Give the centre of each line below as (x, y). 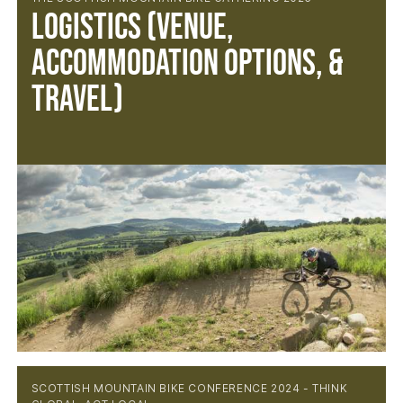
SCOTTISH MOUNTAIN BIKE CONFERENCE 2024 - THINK (189, 388)
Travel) (77, 99)
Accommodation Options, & (187, 63)
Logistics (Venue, (132, 27)
